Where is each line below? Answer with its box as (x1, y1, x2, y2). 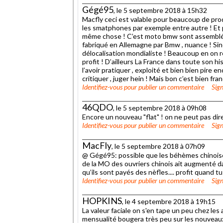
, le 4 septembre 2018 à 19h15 (122, 197, 216, 206)
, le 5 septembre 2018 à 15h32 (113, 5, 207, 14)
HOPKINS (82, 195, 122, 206)
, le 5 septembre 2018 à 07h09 (111, 141, 205, 150)
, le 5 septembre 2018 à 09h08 (113, 103, 207, 112)
